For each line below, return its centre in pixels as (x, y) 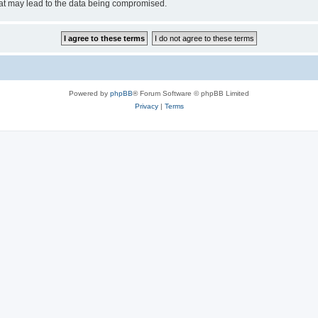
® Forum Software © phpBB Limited (191, 93)
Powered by (89, 93)
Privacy (146, 106)
